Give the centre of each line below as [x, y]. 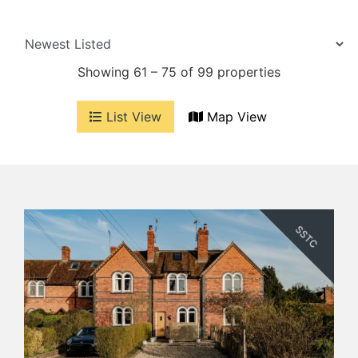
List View [131, 116]
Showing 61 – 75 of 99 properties [179, 72]
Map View [235, 116]
